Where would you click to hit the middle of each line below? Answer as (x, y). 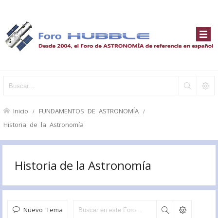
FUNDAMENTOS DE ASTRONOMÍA (89, 111)
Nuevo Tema (43, 209)
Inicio (21, 111)
